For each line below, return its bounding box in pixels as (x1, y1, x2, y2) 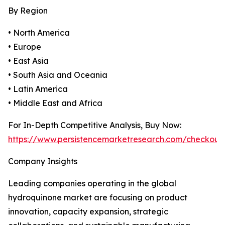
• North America (8, 28, 70, 38)
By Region (8, 6, 48, 16)
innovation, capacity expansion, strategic (8, 206, 168, 217)
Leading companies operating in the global (8, 178, 176, 189)
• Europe (8, 42, 41, 52)
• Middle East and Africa (8, 98, 102, 108)
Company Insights (8, 156, 77, 167)
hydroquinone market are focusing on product (8, 192, 187, 203)
